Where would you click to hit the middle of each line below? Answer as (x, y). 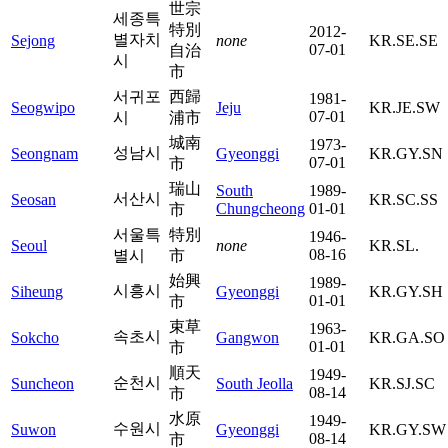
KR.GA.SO (407, 337)
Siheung (37, 291)
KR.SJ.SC (402, 383)
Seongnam (44, 153)
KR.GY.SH (406, 291)
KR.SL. (394, 245)
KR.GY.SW (407, 429)
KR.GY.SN (406, 153)
